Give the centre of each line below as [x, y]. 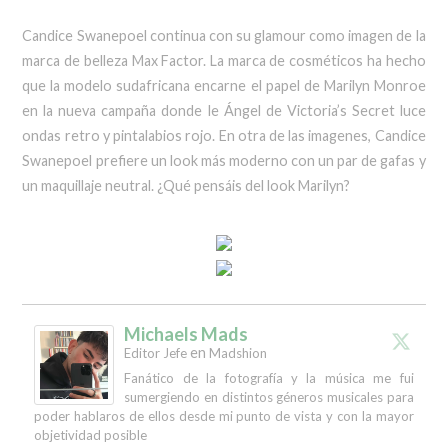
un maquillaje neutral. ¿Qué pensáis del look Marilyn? [186, 185]
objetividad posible [91, 434]
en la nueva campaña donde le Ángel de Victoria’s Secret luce [224, 110]
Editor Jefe [156, 352]
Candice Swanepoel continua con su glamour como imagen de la [224, 35]
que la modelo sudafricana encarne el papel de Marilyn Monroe [224, 85]
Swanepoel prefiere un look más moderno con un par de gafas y [224, 160]
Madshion [238, 352]
